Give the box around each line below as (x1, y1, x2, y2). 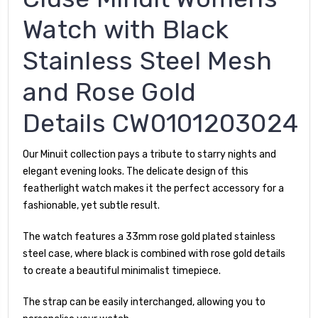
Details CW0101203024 (23, 107, 298, 138)
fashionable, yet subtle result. (23, 199, 160, 212)
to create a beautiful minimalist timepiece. (23, 264, 221, 277)
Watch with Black (23, 13, 229, 45)
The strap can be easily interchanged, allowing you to (23, 295, 265, 308)
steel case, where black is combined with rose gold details (23, 247, 285, 260)
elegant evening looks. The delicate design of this (23, 165, 248, 177)
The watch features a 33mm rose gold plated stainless (23, 230, 275, 243)
